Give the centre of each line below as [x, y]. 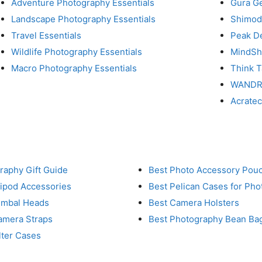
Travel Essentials [46, 35]
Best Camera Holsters [194, 203]
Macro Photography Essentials [74, 68]
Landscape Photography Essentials [83, 19]
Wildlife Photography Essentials [77, 51]
